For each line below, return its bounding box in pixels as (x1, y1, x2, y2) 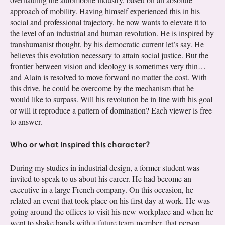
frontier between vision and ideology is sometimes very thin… (10, 61, 206, 72)
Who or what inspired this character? (10, 138, 150, 152)
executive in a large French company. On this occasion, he (10, 184, 193, 195)
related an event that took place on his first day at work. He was (10, 195, 210, 206)
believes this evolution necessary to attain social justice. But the (10, 50, 208, 61)
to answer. (10, 116, 42, 127)
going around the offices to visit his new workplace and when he (10, 206, 213, 217)
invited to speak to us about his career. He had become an (10, 173, 191, 184)
